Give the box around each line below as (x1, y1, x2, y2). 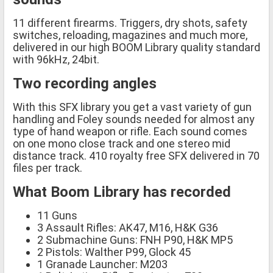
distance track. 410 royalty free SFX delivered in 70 (13, 149, 260, 162)
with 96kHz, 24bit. (13, 52, 99, 66)
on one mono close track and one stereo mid (13, 136, 230, 150)
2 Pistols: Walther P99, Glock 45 (37, 245, 191, 258)
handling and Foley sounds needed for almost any (13, 112, 255, 126)
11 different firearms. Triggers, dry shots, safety (13, 16, 247, 29)
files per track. (13, 161, 82, 174)
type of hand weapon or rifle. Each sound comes (13, 124, 247, 138)
